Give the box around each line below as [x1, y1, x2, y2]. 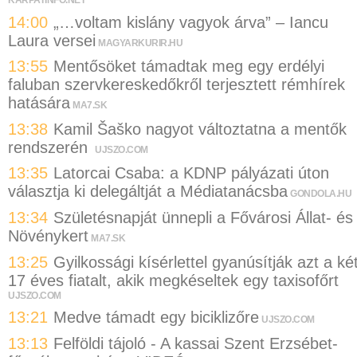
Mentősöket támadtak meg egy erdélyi [53, 57, 324, 76]
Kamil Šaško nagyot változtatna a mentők [53, 120, 347, 138]
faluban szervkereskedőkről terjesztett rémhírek [8, 76, 345, 94]
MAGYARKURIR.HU [98, 37, 182, 49]
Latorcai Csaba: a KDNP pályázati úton [53, 164, 329, 182]
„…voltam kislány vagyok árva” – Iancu [53, 13, 328, 31]
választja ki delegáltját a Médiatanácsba [8, 182, 288, 201]
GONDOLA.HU [290, 188, 351, 200]
